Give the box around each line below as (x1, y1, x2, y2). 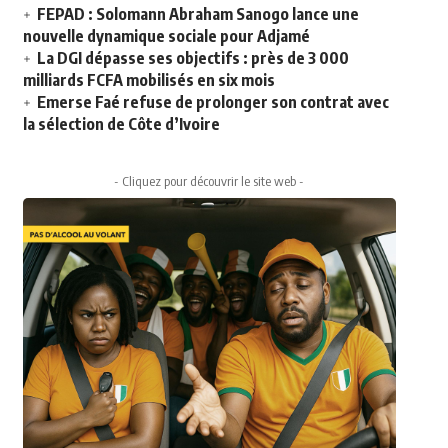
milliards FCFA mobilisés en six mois (22, 70, 275, 91)
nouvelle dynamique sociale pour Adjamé (22, 26, 310, 47)
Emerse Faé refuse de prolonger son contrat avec (36, 92, 389, 113)
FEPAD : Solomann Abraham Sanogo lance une (36, 4, 359, 25)
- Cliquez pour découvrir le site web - (114, 173, 305, 190)
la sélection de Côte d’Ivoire (22, 114, 220, 135)
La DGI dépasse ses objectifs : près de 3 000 (36, 48, 349, 69)
